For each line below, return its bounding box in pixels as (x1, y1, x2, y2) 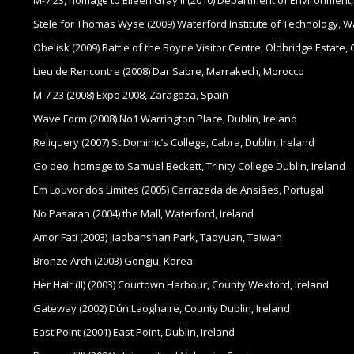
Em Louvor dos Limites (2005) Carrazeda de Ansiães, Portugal (33, 183, 324, 198)
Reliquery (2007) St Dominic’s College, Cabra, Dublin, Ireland (33, 135, 314, 150)
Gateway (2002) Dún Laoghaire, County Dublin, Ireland (33, 301, 290, 316)
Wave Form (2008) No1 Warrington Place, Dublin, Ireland (33, 111, 297, 126)
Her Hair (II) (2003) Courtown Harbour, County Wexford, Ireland (33, 277, 329, 292)
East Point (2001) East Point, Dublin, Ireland (33, 325, 235, 340)
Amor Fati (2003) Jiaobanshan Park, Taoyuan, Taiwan (33, 230, 282, 245)
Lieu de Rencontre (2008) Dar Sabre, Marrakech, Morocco (33, 64, 304, 79)
